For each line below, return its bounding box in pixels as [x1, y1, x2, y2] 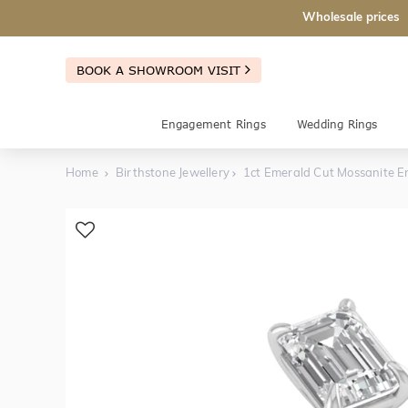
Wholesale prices [302, 8, 400, 24]
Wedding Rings [296, 117, 378, 131]
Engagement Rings [160, 117, 266, 131]
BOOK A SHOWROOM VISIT [76, 62, 245, 77]
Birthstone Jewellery [116, 165, 230, 179]
